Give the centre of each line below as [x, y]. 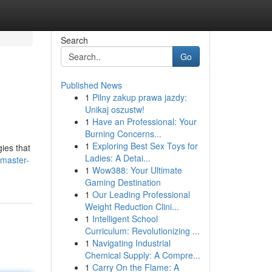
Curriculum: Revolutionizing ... [142, 231]
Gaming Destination [123, 182]
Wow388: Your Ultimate [137, 170]
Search [74, 40]
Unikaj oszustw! [114, 109]
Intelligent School [125, 219]
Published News [91, 85]
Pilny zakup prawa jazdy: [139, 97]
